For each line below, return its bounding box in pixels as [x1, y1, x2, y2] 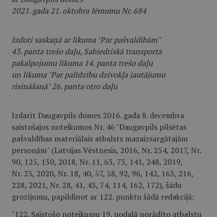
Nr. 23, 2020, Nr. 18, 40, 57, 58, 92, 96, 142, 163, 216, [12, 168, 193, 179]
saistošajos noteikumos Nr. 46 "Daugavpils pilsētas [12, 122, 186, 132]
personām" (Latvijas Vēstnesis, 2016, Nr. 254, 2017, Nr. [12, 145, 201, 155]
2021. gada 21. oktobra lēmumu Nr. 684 [12, 5, 146, 16]
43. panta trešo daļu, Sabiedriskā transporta [12, 46, 162, 57]
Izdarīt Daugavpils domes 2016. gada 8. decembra [12, 110, 184, 121]
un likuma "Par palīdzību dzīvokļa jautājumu [12, 69, 165, 80]
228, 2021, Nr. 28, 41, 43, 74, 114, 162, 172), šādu [12, 180, 182, 190]
